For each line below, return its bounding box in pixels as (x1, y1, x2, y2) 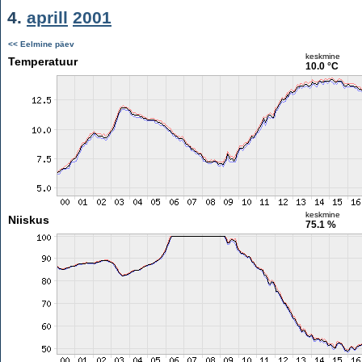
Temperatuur (7, 55, 78, 68)
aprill (27, 8, 68, 27)
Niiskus (7, 213, 49, 226)
